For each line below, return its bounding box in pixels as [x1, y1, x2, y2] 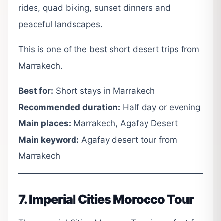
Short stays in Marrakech [53, 86, 155, 96]
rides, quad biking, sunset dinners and [18, 3, 171, 13]
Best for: [18, 86, 53, 96]
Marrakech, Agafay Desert [71, 118, 178, 129]
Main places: [18, 118, 71, 129]
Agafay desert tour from [79, 135, 177, 145]
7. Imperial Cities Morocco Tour [18, 192, 194, 207]
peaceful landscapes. [18, 19, 103, 30]
